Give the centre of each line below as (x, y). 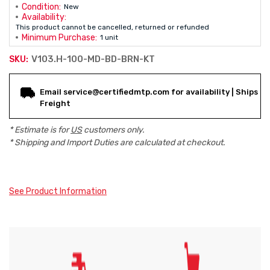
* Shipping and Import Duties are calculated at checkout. (117, 143)
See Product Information (58, 191)
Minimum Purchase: (59, 38)
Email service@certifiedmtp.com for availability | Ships (149, 92)
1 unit (109, 37)
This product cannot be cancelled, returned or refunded (112, 27)
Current (31, 83)
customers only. (113, 130)
